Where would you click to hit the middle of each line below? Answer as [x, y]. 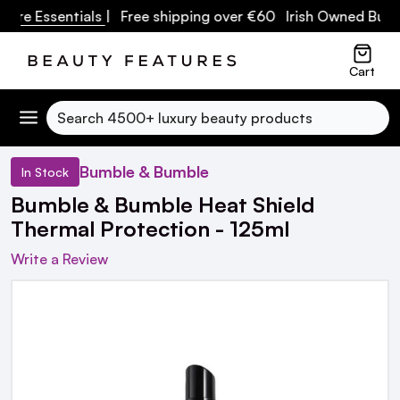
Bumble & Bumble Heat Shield [162, 204]
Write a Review [59, 258]
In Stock [45, 171]
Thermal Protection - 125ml [150, 228]
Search [70, 111]
